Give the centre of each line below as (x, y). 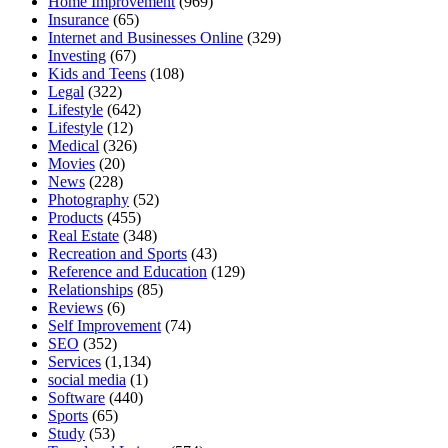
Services (74, 362)
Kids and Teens (97, 74)
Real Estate (83, 236)
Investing (77, 56)
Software (76, 398)
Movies (71, 164)
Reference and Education (127, 272)
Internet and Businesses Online (145, 38)
